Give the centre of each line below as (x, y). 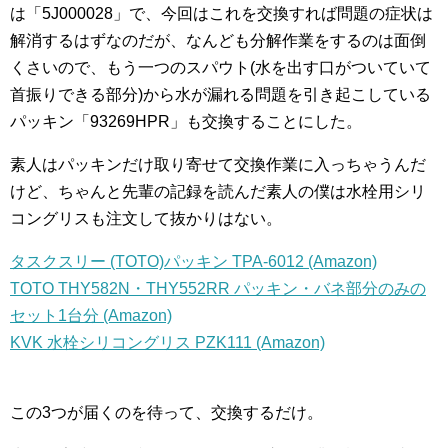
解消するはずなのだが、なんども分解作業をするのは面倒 (218, 40)
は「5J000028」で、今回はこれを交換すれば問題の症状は (221, 13)
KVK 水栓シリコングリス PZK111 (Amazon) (167, 342)
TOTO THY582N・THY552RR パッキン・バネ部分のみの (218, 288)
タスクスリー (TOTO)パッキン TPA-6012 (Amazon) (193, 261)
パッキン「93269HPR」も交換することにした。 (186, 121)
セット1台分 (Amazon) (91, 315)
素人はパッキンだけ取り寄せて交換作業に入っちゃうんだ (218, 164)
